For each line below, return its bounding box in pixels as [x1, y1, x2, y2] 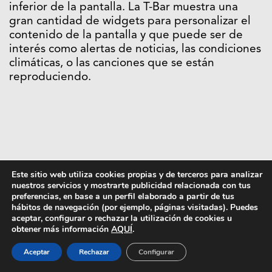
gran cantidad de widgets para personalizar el [9, 15, 251, 27]
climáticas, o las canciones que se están [9, 57, 214, 69]
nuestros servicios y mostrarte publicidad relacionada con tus [12, 180, 251, 191]
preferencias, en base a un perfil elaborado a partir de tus [12, 191, 234, 202]
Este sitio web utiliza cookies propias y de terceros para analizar [12, 169, 262, 180]
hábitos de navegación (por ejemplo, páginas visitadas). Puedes [12, 202, 258, 213]
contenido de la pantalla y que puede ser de [9, 29, 243, 41]
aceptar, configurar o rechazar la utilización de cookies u [12, 212, 232, 224]
